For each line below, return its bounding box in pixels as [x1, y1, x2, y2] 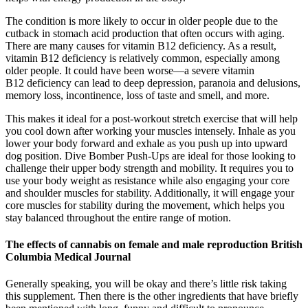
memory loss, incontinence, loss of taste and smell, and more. [5, 89, 269, 101]
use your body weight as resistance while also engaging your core [5, 174, 289, 186]
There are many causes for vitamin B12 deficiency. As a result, [5, 39, 276, 52]
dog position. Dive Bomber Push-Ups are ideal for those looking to [5, 149, 296, 162]
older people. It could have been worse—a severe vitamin [5, 64, 254, 76]
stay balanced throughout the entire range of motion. [5, 211, 231, 223]
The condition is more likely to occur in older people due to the [5, 14, 278, 27]
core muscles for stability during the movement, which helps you [5, 199, 285, 211]
